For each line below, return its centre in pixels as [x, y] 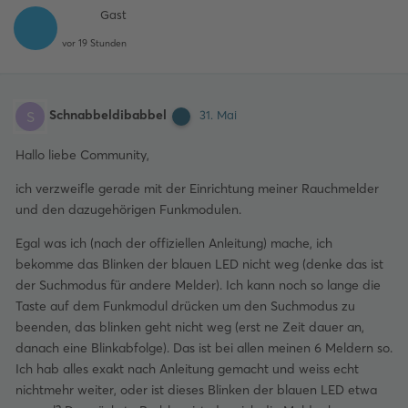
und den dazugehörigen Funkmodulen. [128, 209]
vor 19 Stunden [94, 43]
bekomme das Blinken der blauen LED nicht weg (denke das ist [199, 264]
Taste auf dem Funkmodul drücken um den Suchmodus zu [185, 306]
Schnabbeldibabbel [108, 115]
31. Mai [218, 115]
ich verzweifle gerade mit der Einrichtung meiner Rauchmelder [197, 189]
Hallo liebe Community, [82, 155]
